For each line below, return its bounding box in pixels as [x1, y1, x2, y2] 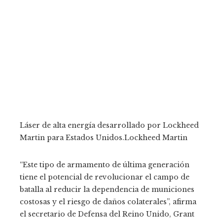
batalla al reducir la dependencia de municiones [20, 184, 194, 194]
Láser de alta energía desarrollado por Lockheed [20, 120, 199, 130]
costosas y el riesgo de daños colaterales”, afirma [20, 197, 196, 206]
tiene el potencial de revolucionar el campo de [20, 172, 189, 182]
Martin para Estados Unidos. [20, 133, 124, 142]
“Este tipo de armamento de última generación [20, 160, 189, 169]
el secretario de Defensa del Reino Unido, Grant [20, 209, 194, 219]
